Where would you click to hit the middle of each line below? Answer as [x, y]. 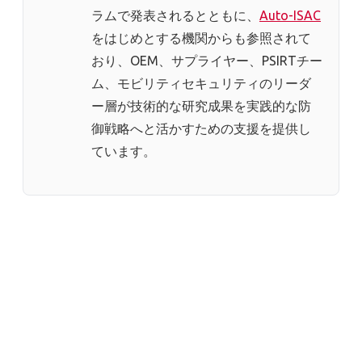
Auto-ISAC [290, 16]
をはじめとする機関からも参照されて [201, 38]
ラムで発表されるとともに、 [175, 16]
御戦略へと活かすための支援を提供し [201, 129]
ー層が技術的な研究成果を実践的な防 [201, 106]
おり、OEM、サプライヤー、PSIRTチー [207, 61]
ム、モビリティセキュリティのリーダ [201, 84]
